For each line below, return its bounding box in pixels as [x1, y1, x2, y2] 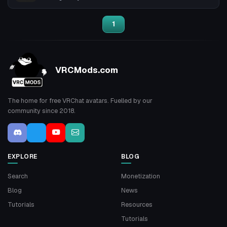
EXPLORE [8, 153, 37, 161]
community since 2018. [8, 106, 75, 116]
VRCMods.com [55, 64, 118, 75]
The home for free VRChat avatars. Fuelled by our [8, 96, 153, 105]
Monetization [121, 172, 160, 181]
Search [8, 172, 28, 181]
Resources [121, 200, 153, 209]
